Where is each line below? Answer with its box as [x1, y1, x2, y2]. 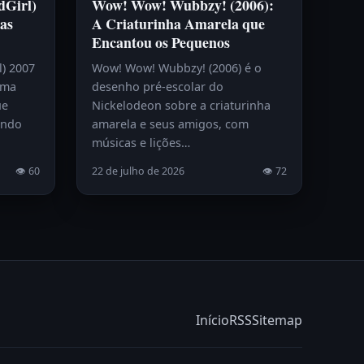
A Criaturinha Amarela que [91, 12, 265, 34]
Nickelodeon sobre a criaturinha [91, 97, 271, 113]
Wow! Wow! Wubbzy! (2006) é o [91, 59, 262, 76]
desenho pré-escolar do [91, 78, 223, 94]
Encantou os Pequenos [91, 31, 230, 53]
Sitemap [252, 310, 302, 329]
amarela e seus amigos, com [91, 115, 249, 132]
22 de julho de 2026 [91, 163, 184, 178]
